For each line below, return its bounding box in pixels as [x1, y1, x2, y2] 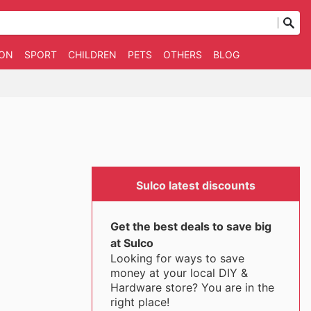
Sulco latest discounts [136, 178, 255, 192]
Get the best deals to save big [110, 219, 271, 233]
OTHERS [162, 49, 202, 60]
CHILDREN [67, 49, 117, 60]
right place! [110, 295, 169, 309]
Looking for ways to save [110, 251, 244, 265]
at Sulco [110, 236, 153, 250]
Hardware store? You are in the [110, 280, 274, 294]
